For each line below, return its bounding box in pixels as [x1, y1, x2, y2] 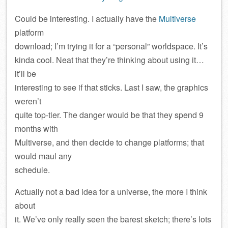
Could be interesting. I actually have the [15, 13, 159, 24]
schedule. [15, 164, 50, 176]
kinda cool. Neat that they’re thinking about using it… [15, 54, 204, 66]
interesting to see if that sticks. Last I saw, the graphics [15, 81, 208, 93]
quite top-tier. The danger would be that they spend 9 [15, 109, 204, 121]
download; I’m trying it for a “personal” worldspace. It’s [15, 40, 208, 52]
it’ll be [15, 68, 36, 79]
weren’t [15, 95, 41, 107]
